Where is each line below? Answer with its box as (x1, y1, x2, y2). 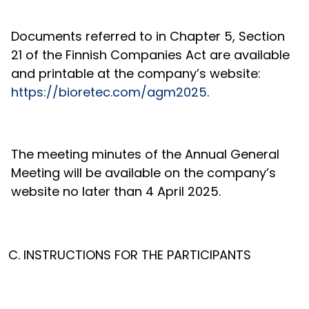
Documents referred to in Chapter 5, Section (11, 28, 285, 45)
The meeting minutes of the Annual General (11, 146, 279, 163)
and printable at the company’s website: (11, 65, 261, 82)
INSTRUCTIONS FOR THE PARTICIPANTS (23, 246, 251, 263)
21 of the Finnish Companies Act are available (11, 46, 290, 63)
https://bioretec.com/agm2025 (11, 83, 207, 101)
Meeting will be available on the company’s (11, 164, 276, 181)
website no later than (11, 183, 146, 200)
